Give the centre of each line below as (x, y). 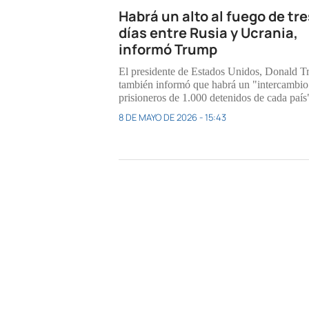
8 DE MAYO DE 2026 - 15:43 (172, 118)
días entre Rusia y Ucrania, (208, 33)
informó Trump (171, 50)
